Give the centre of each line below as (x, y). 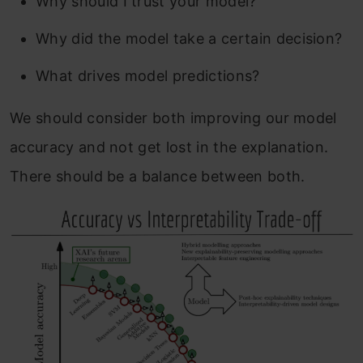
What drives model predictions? (148, 75)
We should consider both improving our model (173, 117)
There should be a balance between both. (158, 176)
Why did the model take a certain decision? (189, 38)
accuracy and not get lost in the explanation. (169, 147)
